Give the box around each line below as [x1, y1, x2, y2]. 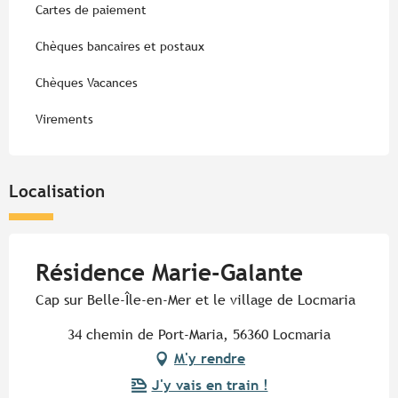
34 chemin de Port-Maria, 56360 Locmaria [68, 325, 330, 343]
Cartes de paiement [36, 2, 147, 17]
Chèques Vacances [36, 75, 138, 90]
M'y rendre [174, 349, 245, 367]
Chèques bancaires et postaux [36, 38, 204, 53]
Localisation [9, 180, 105, 201]
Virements [36, 111, 93, 126]
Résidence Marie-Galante [36, 259, 303, 286]
